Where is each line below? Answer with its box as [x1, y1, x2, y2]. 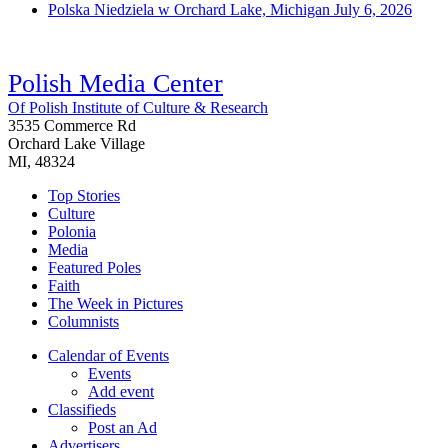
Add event [88, 383, 154, 401]
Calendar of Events [48, 347, 169, 365]
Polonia [48, 223, 96, 241]
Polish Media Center [8, 69, 223, 99]
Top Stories [48, 187, 120, 205]
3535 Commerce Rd [8, 117, 136, 135]
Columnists [48, 313, 119, 331]
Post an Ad [88, 419, 157, 437]
